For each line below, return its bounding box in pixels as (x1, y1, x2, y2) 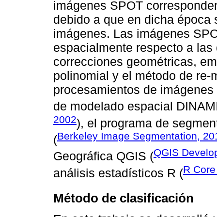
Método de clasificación (53, 191, 194, 205)
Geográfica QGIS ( (53, 149, 154, 163)
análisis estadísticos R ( (53, 166, 183, 180)
